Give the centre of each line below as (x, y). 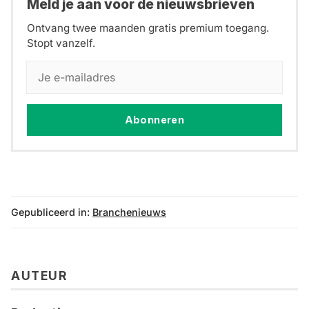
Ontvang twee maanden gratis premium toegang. (148, 28)
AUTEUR (39, 275)
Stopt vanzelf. (61, 43)
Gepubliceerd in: (50, 212)
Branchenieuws (129, 212)
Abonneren (154, 120)
